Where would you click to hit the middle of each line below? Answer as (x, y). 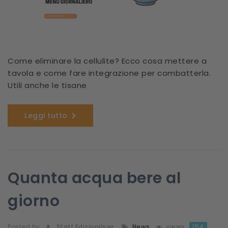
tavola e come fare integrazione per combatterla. (109, 73)
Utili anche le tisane (47, 85)
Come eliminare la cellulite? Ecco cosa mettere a (107, 61)
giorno (34, 201)
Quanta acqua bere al (94, 178)
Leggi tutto (46, 116)
